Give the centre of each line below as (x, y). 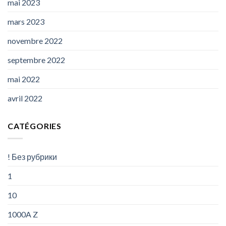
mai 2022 (24, 79)
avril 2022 (25, 98)
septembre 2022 (36, 60)
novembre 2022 (35, 41)
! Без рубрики (32, 156)
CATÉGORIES (35, 126)
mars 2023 (26, 22)
